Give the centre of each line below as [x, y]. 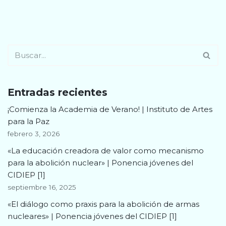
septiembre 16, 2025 [42, 187]
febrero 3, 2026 [34, 133]
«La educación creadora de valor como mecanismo [106, 150]
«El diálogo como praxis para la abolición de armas [103, 204]
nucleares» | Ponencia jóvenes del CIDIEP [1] [92, 216]
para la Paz [29, 121]
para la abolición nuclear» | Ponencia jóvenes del [100, 162]
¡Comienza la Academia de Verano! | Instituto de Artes [110, 109]
